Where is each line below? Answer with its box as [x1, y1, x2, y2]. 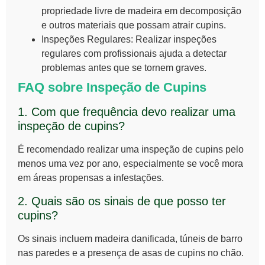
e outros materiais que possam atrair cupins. [41, 20, 226, 31]
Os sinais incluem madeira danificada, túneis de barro [18, 233, 243, 244]
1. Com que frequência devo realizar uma [18, 105, 235, 119]
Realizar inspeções [133, 34, 216, 45]
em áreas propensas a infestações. [18, 173, 164, 183]
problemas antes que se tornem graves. [41, 63, 206, 73]
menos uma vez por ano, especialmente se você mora [18, 159, 243, 169]
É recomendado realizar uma [18, 144, 141, 155]
